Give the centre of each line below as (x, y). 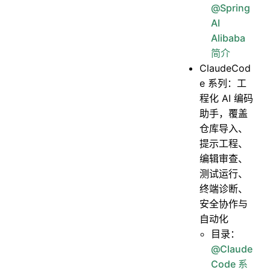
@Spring (231, 8)
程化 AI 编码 (227, 98)
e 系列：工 (223, 83)
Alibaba (228, 38)
